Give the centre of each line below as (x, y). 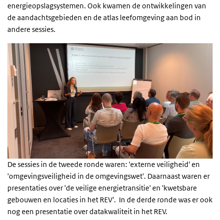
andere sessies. (31, 29)
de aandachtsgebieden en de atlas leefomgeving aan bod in (104, 18)
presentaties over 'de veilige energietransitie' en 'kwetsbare (102, 188)
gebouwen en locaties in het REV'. (63, 200)
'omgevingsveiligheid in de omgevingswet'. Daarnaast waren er (109, 176)
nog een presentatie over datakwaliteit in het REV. (87, 212)
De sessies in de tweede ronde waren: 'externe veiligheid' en (104, 165)
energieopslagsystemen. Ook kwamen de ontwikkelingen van (107, 6)
